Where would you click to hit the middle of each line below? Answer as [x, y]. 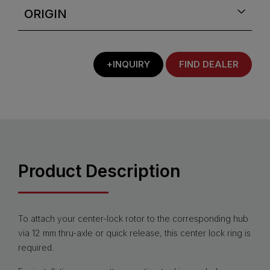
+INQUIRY [128, 64]
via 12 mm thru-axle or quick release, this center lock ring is [134, 233]
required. [36, 247]
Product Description [99, 171]
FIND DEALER [209, 64]
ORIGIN [46, 14]
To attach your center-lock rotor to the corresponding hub [133, 218]
